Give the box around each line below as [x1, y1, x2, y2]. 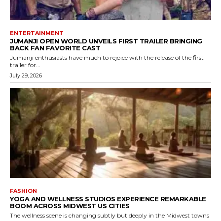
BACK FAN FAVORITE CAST [10, 43, 100, 52]
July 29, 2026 [10, 72, 42, 79]
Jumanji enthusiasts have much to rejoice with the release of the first [10, 53, 204, 61]
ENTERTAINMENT [10, 29, 64, 37]
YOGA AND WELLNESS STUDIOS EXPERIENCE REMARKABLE [10, 195, 206, 203]
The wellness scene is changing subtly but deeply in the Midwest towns [10, 212, 209, 220]
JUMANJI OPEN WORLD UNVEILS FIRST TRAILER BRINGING [10, 37, 202, 45]
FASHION [10, 187, 37, 195]
